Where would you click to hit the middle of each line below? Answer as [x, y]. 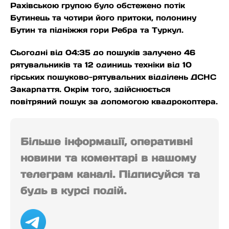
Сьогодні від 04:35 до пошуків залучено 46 [103, 53]
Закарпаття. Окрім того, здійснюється [90, 89]
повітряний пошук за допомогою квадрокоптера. [114, 102]
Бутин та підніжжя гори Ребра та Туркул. [97, 30]
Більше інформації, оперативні [107, 142]
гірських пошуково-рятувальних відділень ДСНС [113, 77]
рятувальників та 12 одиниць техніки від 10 [101, 65]
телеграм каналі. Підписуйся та [110, 175]
